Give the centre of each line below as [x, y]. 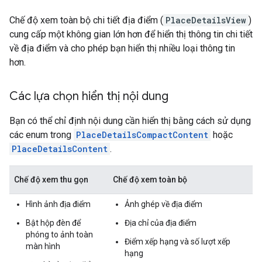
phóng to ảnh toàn [59, 234]
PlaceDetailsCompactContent [142, 135]
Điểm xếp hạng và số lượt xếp [177, 241]
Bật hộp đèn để [53, 223]
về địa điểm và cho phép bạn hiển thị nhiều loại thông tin [122, 48]
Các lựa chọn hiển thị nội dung [89, 96]
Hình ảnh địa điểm [58, 204]
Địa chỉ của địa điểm [161, 223]
